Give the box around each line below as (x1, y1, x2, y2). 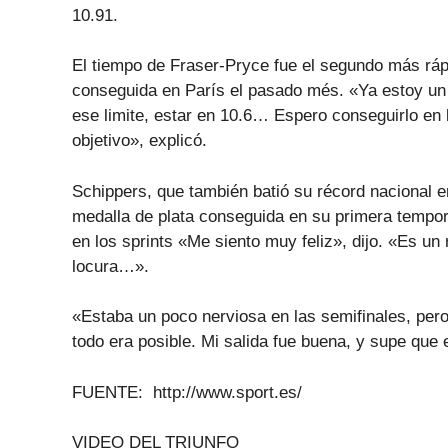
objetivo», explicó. (72, 131, 207, 150)
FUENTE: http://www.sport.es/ (72, 382, 302, 402)
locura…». (72, 256, 149, 276)
